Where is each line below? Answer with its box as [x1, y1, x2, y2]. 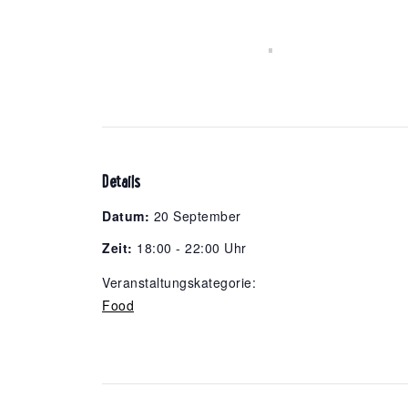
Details [102, 168, 141, 194]
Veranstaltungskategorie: [102, 272, 256, 291]
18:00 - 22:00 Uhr [132, 238, 247, 257]
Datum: [102, 206, 149, 225]
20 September [149, 206, 241, 225]
